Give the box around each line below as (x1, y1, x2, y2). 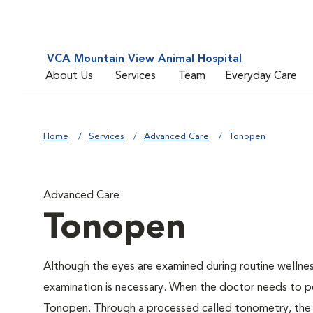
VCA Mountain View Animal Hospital (47, 54, 242, 65)
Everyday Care (225, 70, 297, 82)
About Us (45, 70, 93, 82)
